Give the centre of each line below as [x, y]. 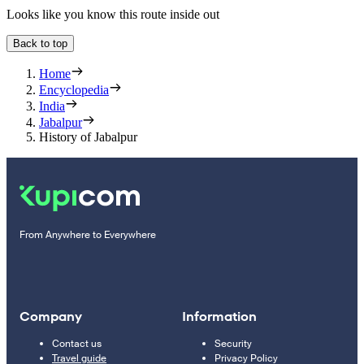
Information [219, 316]
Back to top [40, 43]
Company [51, 316]
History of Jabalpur [88, 136]
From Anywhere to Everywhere [88, 234]
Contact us [77, 343]
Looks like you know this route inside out [113, 14]
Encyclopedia [74, 89]
